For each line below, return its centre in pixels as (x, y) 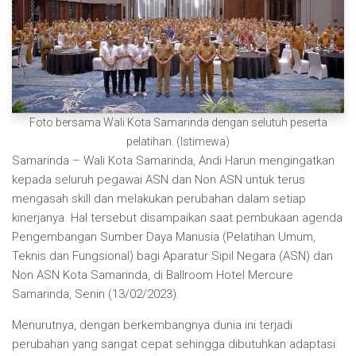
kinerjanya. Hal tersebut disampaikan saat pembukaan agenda (177, 218)
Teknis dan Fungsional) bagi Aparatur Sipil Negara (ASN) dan (172, 256)
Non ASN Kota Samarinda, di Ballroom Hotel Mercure (153, 275)
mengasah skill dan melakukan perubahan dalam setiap (159, 199)
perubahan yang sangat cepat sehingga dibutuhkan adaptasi (174, 344)
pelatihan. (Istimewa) (178, 142)
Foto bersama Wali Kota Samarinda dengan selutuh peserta (178, 123)
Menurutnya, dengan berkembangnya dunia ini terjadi (152, 325)
